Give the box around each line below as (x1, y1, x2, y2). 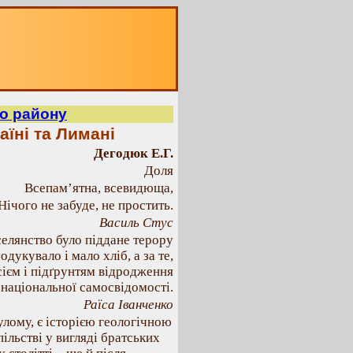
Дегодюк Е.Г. (94, 146, 173, 161)
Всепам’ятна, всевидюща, (24, 180, 173, 195)
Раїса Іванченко (84, 297, 173, 312)
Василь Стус (99, 215, 173, 230)
